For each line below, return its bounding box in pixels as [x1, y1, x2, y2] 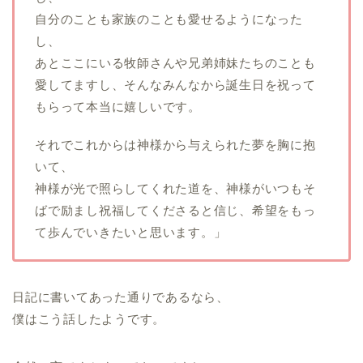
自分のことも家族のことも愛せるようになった [35, 12, 303, 27]
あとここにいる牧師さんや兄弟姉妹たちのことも [35, 56, 316, 70]
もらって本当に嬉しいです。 [35, 100, 201, 114]
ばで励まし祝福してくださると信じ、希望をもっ [35, 203, 316, 218]
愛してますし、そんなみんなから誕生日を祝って [35, 78, 316, 92]
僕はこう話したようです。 [12, 312, 166, 327]
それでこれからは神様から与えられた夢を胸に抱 [35, 138, 316, 152]
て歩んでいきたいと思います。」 [35, 225, 227, 240]
